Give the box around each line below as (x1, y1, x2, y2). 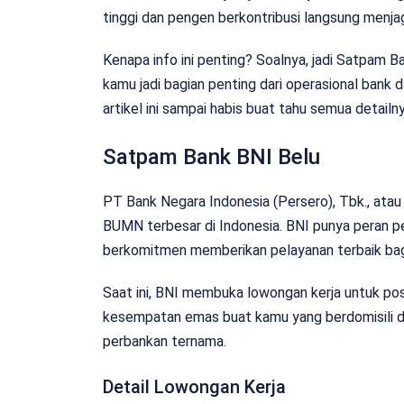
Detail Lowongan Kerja (103, 375, 286, 398)
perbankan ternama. (103, 332, 226, 350)
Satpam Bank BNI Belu (103, 143, 320, 170)
